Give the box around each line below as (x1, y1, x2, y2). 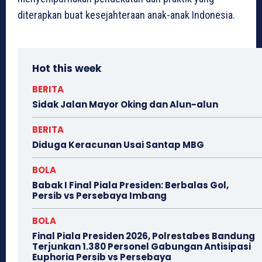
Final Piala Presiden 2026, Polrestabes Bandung (32, 230, 255, 243)
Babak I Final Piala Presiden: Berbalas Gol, (32, 179, 229, 192)
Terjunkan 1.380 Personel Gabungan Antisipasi (32, 240, 251, 253)
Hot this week (32, 61, 101, 76)
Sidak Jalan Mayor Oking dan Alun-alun (32, 98, 218, 111)
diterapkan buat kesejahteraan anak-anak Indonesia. (18, 9, 235, 22)
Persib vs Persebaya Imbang (32, 189, 167, 202)
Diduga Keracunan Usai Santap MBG (32, 139, 204, 151)
